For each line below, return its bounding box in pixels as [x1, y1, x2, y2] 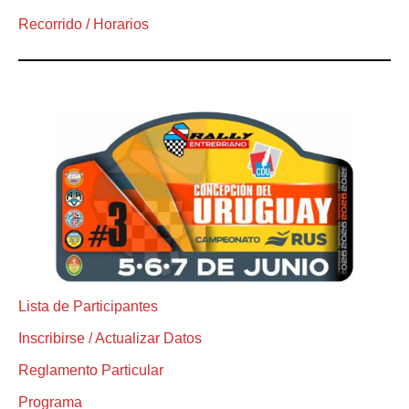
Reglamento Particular [18, 362, 163, 378]
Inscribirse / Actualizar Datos [18, 330, 202, 346]
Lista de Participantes [18, 298, 158, 314]
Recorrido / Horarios [18, 16, 149, 32]
